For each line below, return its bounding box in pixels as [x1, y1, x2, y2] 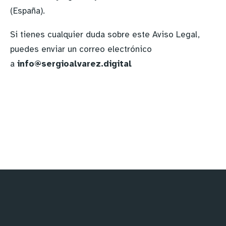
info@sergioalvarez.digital [17, 59, 132, 69]
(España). [10, 6, 45, 16]
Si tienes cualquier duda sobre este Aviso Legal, [10, 29, 200, 40]
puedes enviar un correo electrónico [10, 44, 152, 54]
